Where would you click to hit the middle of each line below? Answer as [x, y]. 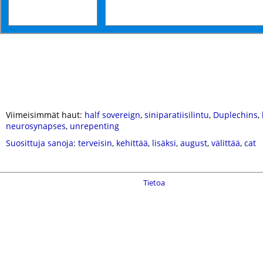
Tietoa [154, 183]
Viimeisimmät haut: [45, 115]
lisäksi [164, 143]
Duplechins [235, 115]
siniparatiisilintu [177, 115]
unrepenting [95, 126]
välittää [226, 143]
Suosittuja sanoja [40, 143]
